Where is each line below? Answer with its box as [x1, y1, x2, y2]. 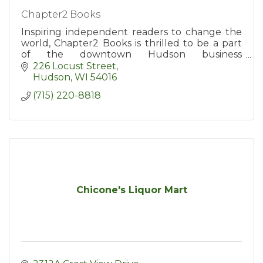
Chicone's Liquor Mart [76, 184, 187, 195]
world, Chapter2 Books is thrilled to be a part [21, 38, 242, 49]
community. [21, 60, 76, 72]
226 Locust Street [33, 60, 116, 72]
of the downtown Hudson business [21, 49, 242, 60]
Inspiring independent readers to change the [21, 26, 242, 38]
